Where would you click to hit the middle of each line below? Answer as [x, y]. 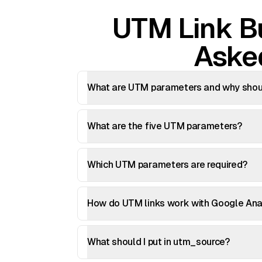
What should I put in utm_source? [158, 242]
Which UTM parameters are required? [168, 165]
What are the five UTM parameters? [165, 126]
